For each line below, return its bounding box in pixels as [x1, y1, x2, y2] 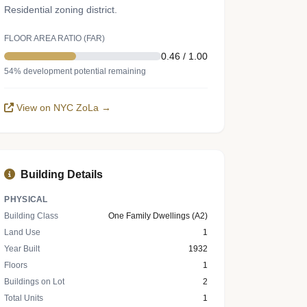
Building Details [21, 169, 103, 180]
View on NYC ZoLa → [16, 102, 112, 113]
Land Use [4, 228, 41, 237]
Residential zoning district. [4, 4, 118, 15]
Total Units [4, 293, 44, 303]
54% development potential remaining [4, 66, 147, 76]
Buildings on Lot [4, 277, 65, 286]
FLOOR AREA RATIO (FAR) [4, 34, 106, 43]
